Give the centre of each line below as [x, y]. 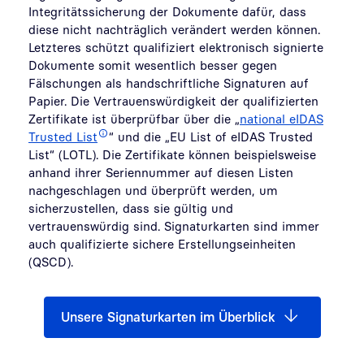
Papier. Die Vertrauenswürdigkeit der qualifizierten [173, 101]
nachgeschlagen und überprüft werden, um [153, 191]
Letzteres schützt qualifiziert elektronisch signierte [176, 48]
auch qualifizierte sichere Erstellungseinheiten [162, 244]
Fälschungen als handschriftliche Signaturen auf [169, 83]
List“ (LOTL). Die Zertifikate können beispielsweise [172, 155]
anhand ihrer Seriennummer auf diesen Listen [161, 173]
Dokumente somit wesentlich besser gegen [153, 65]
